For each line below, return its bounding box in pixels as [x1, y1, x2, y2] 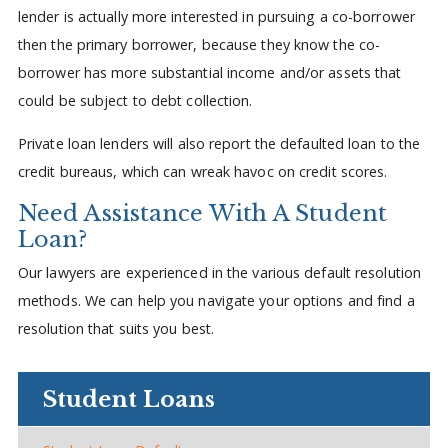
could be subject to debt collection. [17, 91, 253, 111]
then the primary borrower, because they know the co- [17, 35, 381, 55]
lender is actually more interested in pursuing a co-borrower [17, 7, 415, 27]
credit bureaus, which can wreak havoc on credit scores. [17, 161, 388, 181]
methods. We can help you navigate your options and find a [17, 290, 415, 310]
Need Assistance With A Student [17, 199, 387, 228]
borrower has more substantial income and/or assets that [17, 63, 402, 83]
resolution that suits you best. [17, 318, 215, 338]
